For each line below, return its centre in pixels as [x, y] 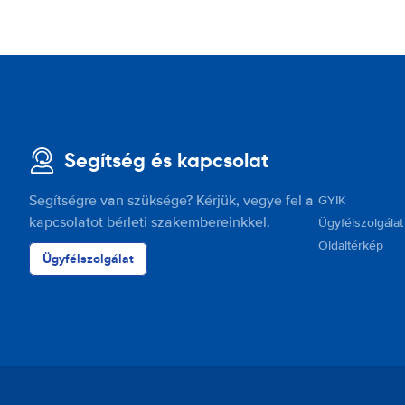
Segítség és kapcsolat [166, 160]
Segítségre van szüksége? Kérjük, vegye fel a [171, 201]
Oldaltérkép [351, 245]
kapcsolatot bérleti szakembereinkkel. [150, 222]
